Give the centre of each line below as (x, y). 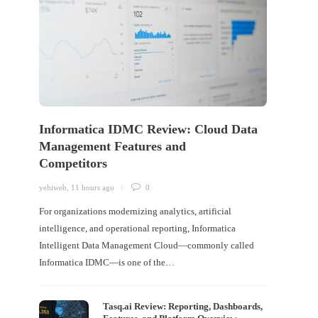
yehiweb (53, 187)
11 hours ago (93, 187)
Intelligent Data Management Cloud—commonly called (147, 245)
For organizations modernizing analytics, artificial (136, 211)
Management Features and (113, 146)
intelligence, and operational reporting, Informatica (138, 228)
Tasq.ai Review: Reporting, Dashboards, (183, 306)
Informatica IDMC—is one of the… (107, 262)
